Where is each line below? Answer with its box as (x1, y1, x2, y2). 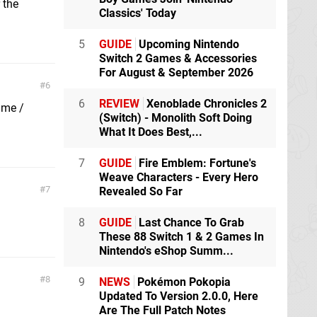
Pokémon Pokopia (134, 275, 231, 289)
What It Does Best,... (99, 125, 202, 139)
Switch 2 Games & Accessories (99, 52, 257, 65)
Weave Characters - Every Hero (99, 171, 258, 184)
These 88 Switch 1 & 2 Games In (99, 230, 264, 243)
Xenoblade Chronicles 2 (144, 97, 267, 110)
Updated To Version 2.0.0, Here (99, 289, 258, 303)
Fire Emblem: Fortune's (136, 156, 256, 170)
